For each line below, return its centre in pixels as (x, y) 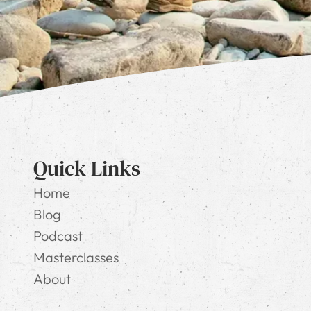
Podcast (58, 235)
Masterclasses (76, 257)
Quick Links (87, 168)
